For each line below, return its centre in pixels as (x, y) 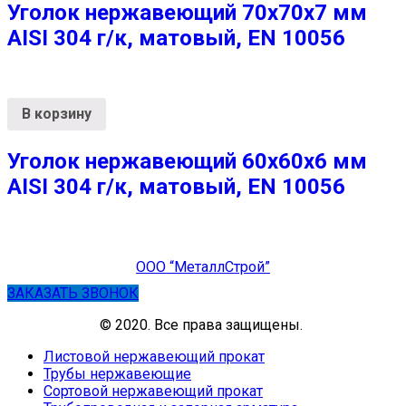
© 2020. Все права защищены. (203, 324)
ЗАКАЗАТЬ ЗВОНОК (73, 293)
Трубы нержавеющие (117, 373)
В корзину (57, 113)
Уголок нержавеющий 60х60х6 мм (187, 161)
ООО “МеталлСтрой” (203, 266)
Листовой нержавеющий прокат (154, 356)
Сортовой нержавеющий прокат (153, 391)
